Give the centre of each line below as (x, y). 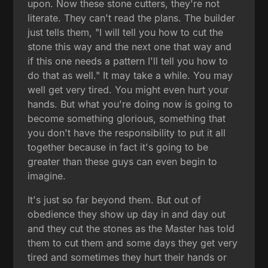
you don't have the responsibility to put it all (127, 133)
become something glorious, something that (127, 118)
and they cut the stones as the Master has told (131, 228)
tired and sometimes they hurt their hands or (127, 257)
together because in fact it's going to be (118, 147)
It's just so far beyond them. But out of (115, 200)
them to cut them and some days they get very (133, 243)
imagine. (47, 176)
